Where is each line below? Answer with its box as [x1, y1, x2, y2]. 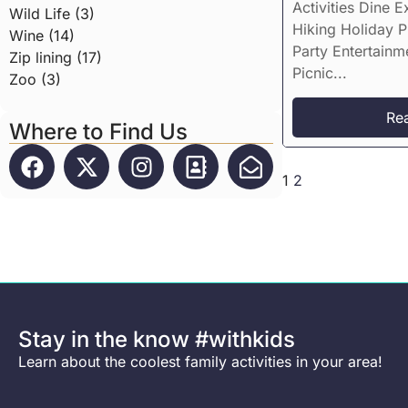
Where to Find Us [9, 118, 188, 146]
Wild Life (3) [9, 4, 95, 23]
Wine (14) [9, 25, 75, 45]
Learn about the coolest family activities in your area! [18, 352, 382, 372]
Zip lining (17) [9, 47, 102, 66]
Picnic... [292, 64, 348, 83]
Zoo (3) [9, 69, 61, 88]
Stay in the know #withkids [18, 326, 295, 353]
